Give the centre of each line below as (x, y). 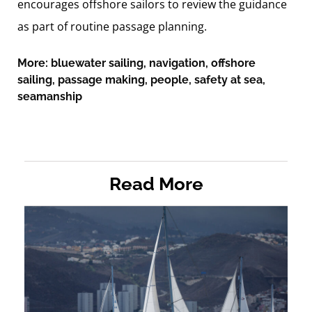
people (170, 79)
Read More (156, 184)
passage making (101, 79)
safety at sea (228, 79)
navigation (177, 63)
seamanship (50, 96)
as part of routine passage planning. (112, 26)
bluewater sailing (97, 63)
